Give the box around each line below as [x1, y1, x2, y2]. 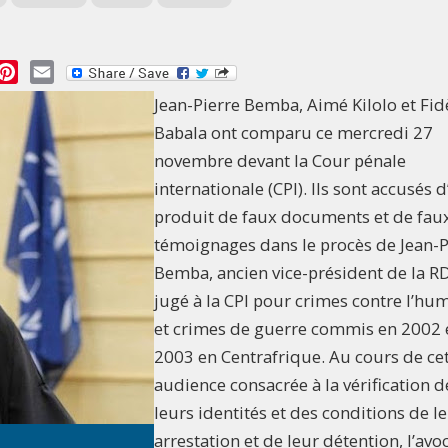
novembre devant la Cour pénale [154, 149, 406, 173]
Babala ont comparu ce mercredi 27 [154, 121, 433, 145]
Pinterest [18, 59, 87, 82]
